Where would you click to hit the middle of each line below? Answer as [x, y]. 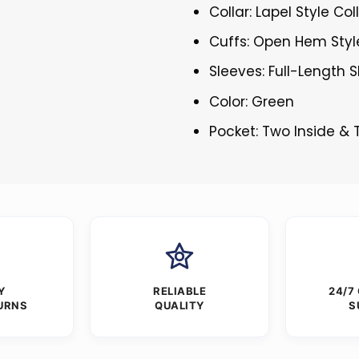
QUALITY [179, 305]
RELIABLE [179, 290]
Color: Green [252, 101]
